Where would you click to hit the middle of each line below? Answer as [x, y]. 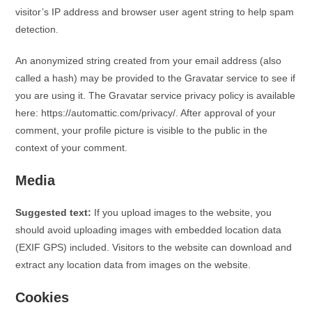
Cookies [42, 297]
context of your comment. [72, 148]
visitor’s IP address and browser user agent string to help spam [155, 12]
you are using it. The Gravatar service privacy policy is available [156, 95]
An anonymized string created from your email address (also [149, 61]
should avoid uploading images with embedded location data [149, 230]
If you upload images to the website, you [183, 212]
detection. [37, 29]
